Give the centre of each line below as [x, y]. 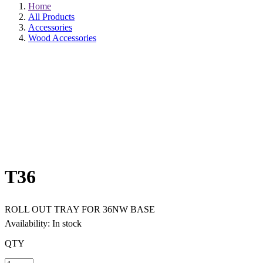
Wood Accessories [62, 38]
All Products [51, 16]
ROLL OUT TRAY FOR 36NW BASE [80, 209]
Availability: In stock [43, 223]
